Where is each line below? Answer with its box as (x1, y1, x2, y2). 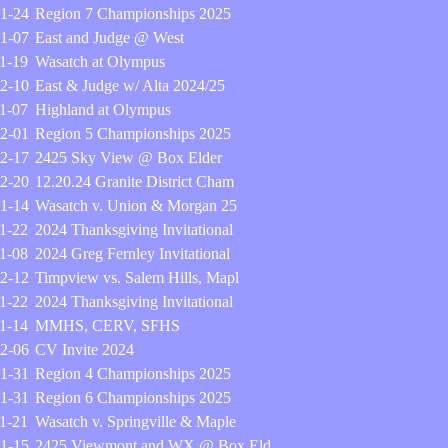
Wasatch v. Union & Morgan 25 (35, 197, 237, 214)
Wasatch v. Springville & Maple (35, 413, 236, 430)
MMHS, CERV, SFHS (35, 317, 180, 334)
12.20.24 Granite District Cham (35, 173, 234, 190)
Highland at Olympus (35, 101, 171, 118)
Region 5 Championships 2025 (35, 125, 231, 142)
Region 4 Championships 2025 (35, 365, 231, 382)
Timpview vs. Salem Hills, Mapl (35, 269, 239, 286)
